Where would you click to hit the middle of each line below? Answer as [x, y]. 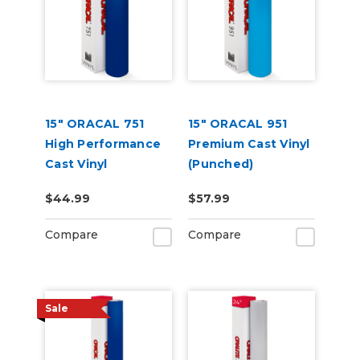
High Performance [103, 144]
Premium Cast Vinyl [249, 144]
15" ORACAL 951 [238, 124]
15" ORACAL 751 [95, 124]
